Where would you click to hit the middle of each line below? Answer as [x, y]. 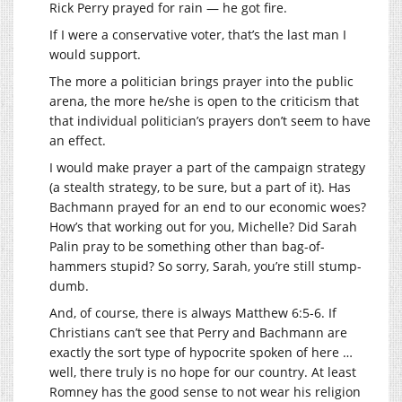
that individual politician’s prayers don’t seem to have [210, 120]
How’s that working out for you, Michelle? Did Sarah [203, 226]
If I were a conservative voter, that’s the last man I [198, 34]
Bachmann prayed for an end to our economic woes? [208, 206]
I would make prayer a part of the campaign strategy [207, 167]
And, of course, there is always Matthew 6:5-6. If [193, 312]
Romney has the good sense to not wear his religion [205, 391]
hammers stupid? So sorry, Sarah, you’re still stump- [205, 266]
